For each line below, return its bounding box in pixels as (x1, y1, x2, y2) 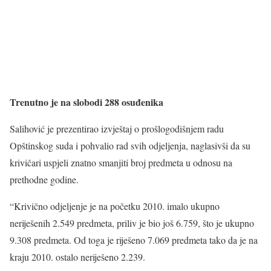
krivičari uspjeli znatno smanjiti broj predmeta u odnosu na (10, 156, 232, 169)
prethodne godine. (10, 173, 79, 186)
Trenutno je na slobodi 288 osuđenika (10, 95, 163, 109)
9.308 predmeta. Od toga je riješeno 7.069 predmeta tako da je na (10, 233, 258, 247)
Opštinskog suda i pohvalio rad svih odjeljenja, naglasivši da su (10, 139, 250, 152)
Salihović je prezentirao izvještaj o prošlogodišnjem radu (10, 122, 224, 135)
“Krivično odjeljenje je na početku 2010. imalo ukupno (10, 200, 220, 213)
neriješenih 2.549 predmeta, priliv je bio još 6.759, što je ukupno (10, 217, 254, 230)
